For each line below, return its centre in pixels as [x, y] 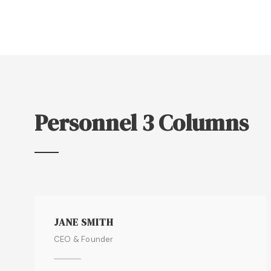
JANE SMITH [84, 222]
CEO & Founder [84, 239]
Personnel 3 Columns [142, 123]
